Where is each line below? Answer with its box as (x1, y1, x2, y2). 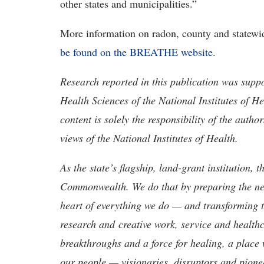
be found (60, 45, 100, 59)
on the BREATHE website (100, 45, 213, 59)
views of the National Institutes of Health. (60, 131, 242, 145)
